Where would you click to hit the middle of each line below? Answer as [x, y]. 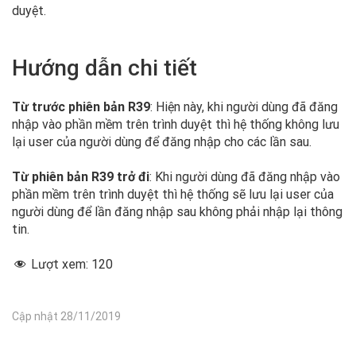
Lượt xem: [61, 264]
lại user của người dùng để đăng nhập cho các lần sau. [162, 142]
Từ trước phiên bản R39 [81, 107]
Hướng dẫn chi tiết [104, 68]
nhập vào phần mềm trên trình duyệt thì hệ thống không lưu [176, 124]
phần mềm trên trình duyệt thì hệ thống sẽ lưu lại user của [173, 194]
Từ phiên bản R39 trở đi [81, 177]
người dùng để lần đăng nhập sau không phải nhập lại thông [177, 212]
